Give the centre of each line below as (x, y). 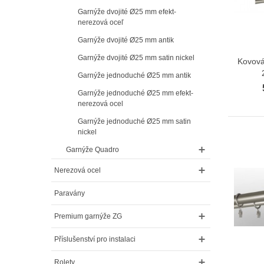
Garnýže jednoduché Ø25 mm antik (134, 75)
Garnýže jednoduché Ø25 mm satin (134, 121)
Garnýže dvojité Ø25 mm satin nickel (136, 57)
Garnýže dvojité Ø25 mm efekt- (127, 11)
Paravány (70, 193)
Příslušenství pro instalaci (95, 239)
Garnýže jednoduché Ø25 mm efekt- (136, 93)
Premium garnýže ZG (88, 216)
